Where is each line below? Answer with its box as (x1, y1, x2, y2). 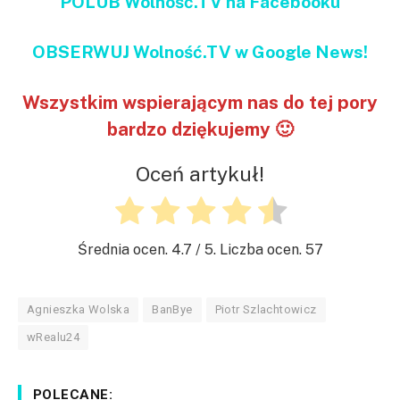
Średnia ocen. (77, 240, 171, 258)
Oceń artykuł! (136, 161, 264, 186)
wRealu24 (27, 330, 80, 345)
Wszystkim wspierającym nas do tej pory (22, 91, 378, 114)
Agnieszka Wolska (27, 303, 130, 317)
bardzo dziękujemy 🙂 (106, 118, 294, 141)
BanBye (152, 303, 193, 317)
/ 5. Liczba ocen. (191, 240, 305, 258)
